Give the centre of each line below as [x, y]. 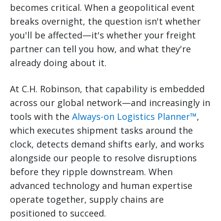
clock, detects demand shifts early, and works [107, 144]
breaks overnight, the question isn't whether [105, 21]
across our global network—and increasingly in [110, 103]
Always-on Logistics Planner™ [134, 117]
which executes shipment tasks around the [101, 130]
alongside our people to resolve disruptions [103, 158]
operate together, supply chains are [87, 200]
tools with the [41, 117]
